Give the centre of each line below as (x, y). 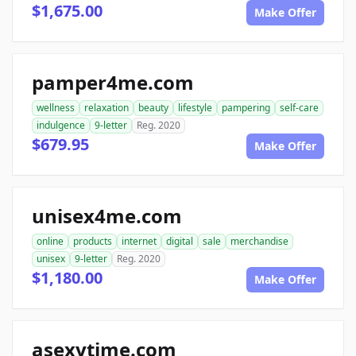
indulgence (61, 125)
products (93, 241)
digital (180, 241)
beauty (153, 107)
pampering (246, 107)
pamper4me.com (113, 82)
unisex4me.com (107, 215)
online (50, 241)
